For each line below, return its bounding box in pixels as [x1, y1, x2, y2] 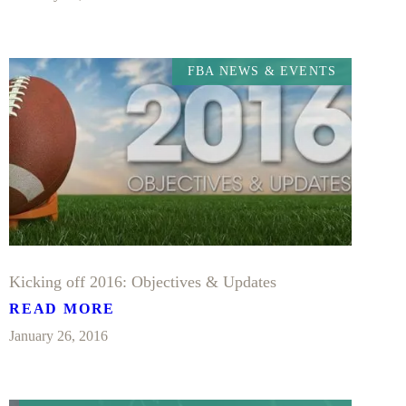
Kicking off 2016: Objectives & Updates [9, 273, 276, 292]
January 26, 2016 [9, 328, 108, 344]
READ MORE [9, 301, 116, 317]
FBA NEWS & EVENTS [187, 63, 337, 78]
